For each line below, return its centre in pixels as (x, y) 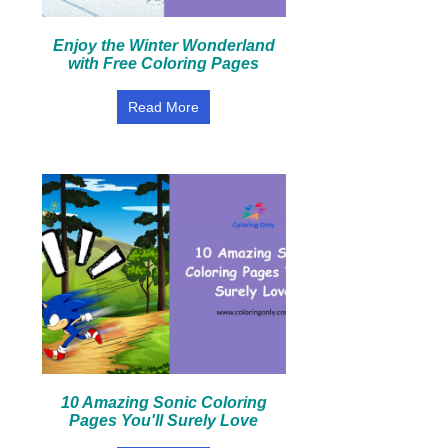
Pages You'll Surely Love (164, 420)
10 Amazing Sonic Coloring (163, 402)
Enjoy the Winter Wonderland (163, 45)
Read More (164, 107)
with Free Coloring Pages (164, 63)
